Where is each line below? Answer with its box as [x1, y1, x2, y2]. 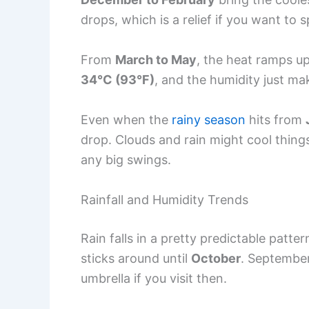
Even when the [81, 112, 172, 127]
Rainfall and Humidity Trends [81, 192, 248, 207]
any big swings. [81, 152, 171, 167]
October [191, 250, 241, 266]
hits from [246, 112, 306, 127]
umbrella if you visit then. [81, 270, 227, 286]
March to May [115, 52, 197, 68]
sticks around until [81, 250, 191, 266]
